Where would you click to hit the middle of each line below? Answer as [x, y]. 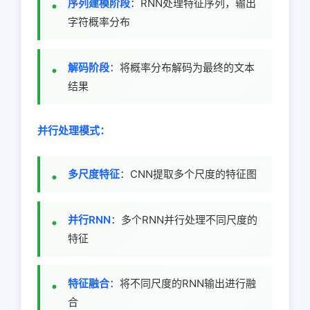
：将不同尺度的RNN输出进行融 [183, 284]
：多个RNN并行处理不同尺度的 [184, 219]
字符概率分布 [99, 22]
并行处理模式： [74, 130]
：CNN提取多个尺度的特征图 [188, 174]
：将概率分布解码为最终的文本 [182, 67]
